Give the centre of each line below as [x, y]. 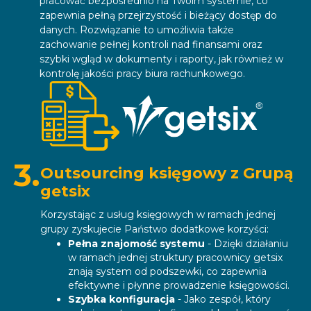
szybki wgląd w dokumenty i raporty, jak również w [161, 59]
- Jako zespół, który [223, 300]
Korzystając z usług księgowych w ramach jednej [158, 215]
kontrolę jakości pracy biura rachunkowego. [142, 74]
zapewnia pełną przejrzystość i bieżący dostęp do [158, 16]
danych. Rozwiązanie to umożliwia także [137, 30]
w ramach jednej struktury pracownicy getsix [175, 258]
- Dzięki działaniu [246, 244]
